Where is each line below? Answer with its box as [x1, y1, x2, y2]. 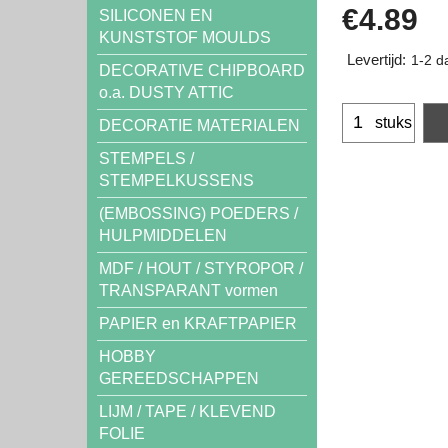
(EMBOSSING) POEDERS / [99, 205, 298, 222]
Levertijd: [347, 52, 406, 69]
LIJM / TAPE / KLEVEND [99, 403, 276, 420]
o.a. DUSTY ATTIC [99, 84, 234, 101]
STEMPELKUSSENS [99, 172, 254, 189]
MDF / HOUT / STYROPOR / [99, 260, 303, 277]
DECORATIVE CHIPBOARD [99, 62, 305, 79]
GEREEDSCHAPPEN [99, 370, 259, 387]
